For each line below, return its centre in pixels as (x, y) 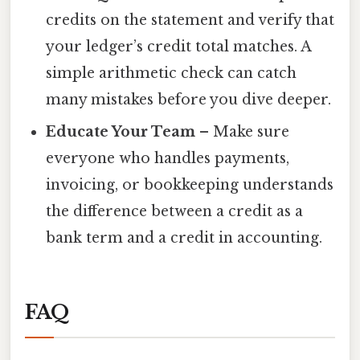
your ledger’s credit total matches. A (179, 47)
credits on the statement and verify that (190, 20)
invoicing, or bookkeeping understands (190, 185)
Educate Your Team (121, 132)
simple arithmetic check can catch (172, 74)
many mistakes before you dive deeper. (189, 100)
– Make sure (243, 132)
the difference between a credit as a (175, 212)
